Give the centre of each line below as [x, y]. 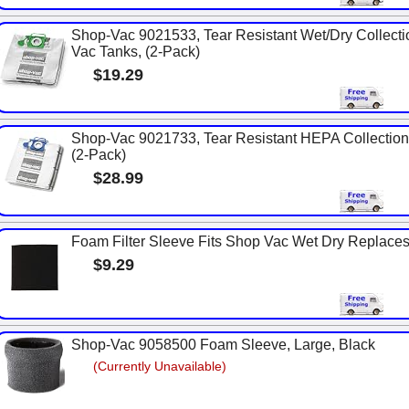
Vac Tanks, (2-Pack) [136, 52]
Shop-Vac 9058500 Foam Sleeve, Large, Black [223, 345]
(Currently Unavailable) [160, 366]
